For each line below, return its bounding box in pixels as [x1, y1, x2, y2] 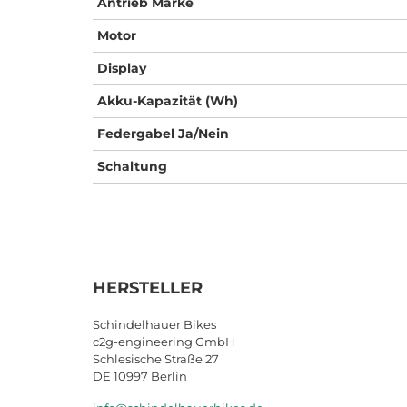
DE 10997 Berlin [93, 368, 187, 383]
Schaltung [97, 157, 167, 174]
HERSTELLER [93, 277, 203, 298]
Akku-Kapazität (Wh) [97, 92, 238, 109]
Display [97, 59, 146, 76]
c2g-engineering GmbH [93, 333, 235, 349]
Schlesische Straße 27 [93, 351, 219, 366]
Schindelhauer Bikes [93, 316, 216, 332]
